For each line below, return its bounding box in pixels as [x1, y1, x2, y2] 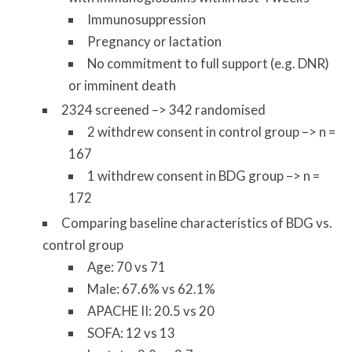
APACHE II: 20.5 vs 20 [87, 302, 215, 319]
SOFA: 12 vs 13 [87, 324, 176, 341]
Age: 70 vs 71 [87, 258, 167, 275]
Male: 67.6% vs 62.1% [87, 280, 216, 297]
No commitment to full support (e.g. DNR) [87, 55, 330, 72]
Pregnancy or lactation [87, 33, 222, 50]
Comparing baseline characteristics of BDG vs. [60, 214, 332, 231]
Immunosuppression [87, 11, 207, 28]
